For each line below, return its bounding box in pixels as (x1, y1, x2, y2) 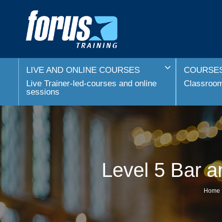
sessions (26, 87, 59, 97)
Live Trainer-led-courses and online (26, 78, 157, 88)
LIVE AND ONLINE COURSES (26, 65, 140, 75)
